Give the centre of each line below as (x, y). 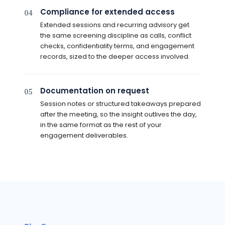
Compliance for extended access (107, 12)
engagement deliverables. (84, 136)
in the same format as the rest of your (101, 125)
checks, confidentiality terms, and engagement (117, 46)
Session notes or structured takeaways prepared (121, 104)
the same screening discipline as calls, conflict (116, 36)
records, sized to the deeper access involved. (115, 57)
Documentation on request (95, 91)
